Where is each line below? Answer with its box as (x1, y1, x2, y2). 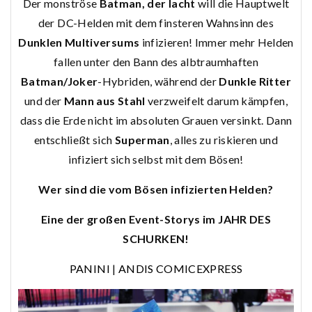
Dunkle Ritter (219, 75, 291, 88)
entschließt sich (33, 133, 115, 147)
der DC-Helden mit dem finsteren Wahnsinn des (38, 16, 274, 30)
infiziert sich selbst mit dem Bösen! (68, 153, 244, 166)
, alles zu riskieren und (169, 133, 279, 147)
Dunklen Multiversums (18, 36, 140, 49)
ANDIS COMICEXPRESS (118, 262, 243, 276)
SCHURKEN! (123, 232, 189, 246)
